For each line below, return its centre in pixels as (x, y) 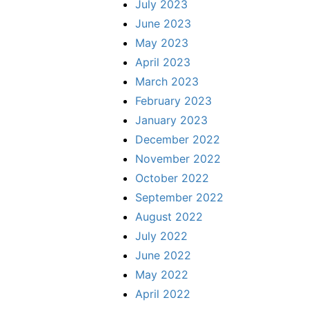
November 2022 (178, 158)
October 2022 (172, 178)
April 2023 (163, 62)
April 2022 (163, 293)
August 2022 (169, 216)
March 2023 (167, 81)
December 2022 (178, 139)
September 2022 (179, 197)
